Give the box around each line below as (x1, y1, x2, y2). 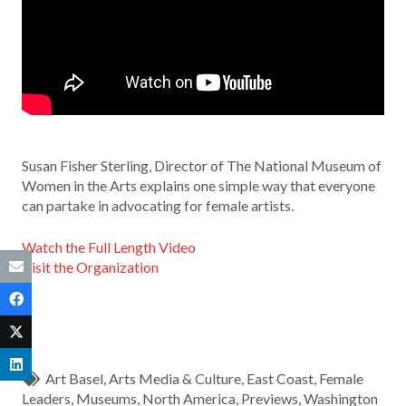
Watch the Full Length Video (22, 238, 196, 256)
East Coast (246, 370, 314, 388)
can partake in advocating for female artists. (22, 197, 294, 215)
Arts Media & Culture (109, 370, 242, 388)
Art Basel (45, 370, 104, 388)
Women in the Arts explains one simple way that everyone (22, 177, 375, 195)
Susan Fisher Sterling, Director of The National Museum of (22, 157, 382, 175)
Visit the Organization (22, 258, 159, 276)
